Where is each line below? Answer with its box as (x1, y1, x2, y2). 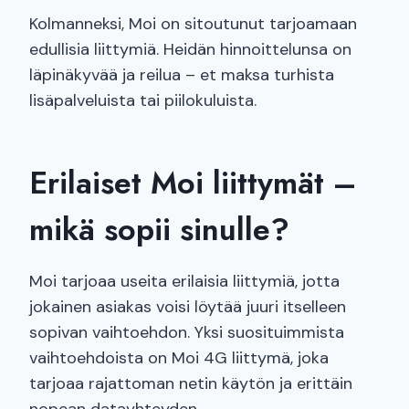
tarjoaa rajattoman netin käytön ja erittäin (29, 372, 352, 395)
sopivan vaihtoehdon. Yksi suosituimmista (29, 321, 344, 344)
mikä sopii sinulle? (29, 207, 289, 253)
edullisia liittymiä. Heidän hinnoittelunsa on (29, 38, 351, 61)
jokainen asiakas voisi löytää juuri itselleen (29, 296, 346, 319)
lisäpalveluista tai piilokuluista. (29, 89, 257, 112)
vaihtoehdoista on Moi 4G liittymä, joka (29, 347, 329, 370)
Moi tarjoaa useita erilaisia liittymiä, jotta (29, 270, 340, 293)
